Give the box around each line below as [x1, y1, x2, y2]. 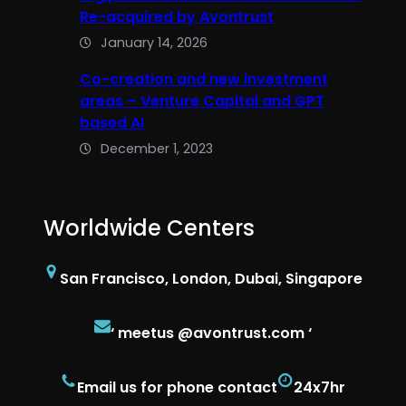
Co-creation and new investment [80, 69, 328, 91]
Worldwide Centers [43, 213, 255, 244]
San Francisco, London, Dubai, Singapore [60, 268, 362, 290]
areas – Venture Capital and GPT [80, 91, 324, 112]
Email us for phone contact [77, 377, 277, 399]
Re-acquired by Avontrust [80, 6, 274, 28]
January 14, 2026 [101, 34, 208, 53]
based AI [80, 112, 144, 134]
